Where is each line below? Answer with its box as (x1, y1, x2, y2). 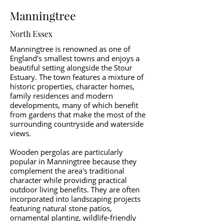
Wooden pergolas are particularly (10, 147, 123, 157)
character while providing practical (10, 175, 127, 185)
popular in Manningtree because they (10, 156, 137, 166)
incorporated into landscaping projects (10, 194, 141, 204)
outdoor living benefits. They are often (10, 184, 140, 194)
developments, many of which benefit (10, 100, 138, 110)
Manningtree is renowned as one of (10, 44, 130, 54)
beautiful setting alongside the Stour (10, 63, 132, 73)
